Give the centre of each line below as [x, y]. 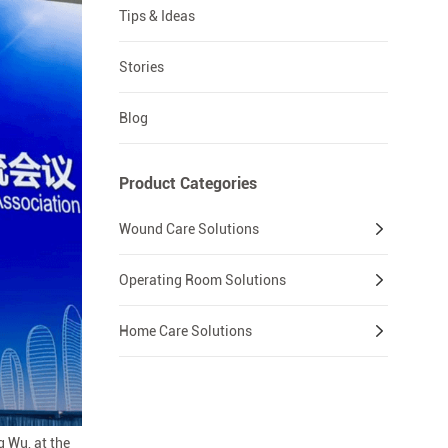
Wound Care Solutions [188, 229]
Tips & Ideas [156, 16]
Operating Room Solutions [202, 280]
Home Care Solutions [185, 331]
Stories [141, 67]
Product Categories [187, 184]
